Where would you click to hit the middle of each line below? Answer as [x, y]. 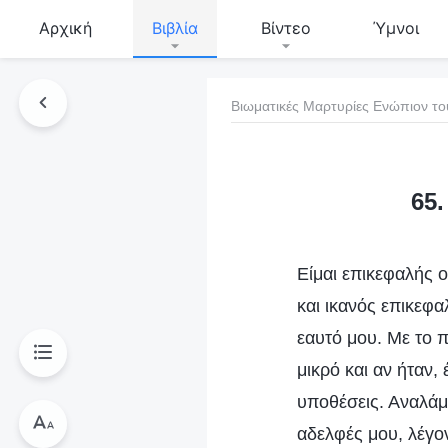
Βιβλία [175, 28]
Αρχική [65, 28]
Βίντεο [285, 28]
